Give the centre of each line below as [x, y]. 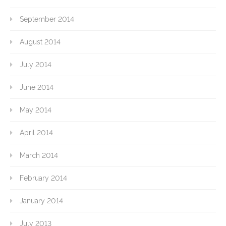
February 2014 [43, 178]
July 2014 [36, 65]
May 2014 [36, 110]
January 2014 [41, 201]
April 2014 [36, 133]
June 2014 [37, 88]
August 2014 [40, 42]
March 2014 [39, 156]
